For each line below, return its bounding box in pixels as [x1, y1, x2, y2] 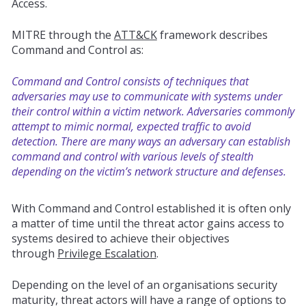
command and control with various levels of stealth [11, 148, 253, 164]
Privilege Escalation [57, 245, 156, 261]
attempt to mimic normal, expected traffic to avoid [11, 118, 251, 134]
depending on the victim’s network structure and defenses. [11, 163, 286, 179]
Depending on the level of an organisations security [11, 277, 277, 292]
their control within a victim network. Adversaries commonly [11, 103, 294, 119]
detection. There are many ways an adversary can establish [11, 133, 290, 149]
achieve [109, 230, 148, 246]
